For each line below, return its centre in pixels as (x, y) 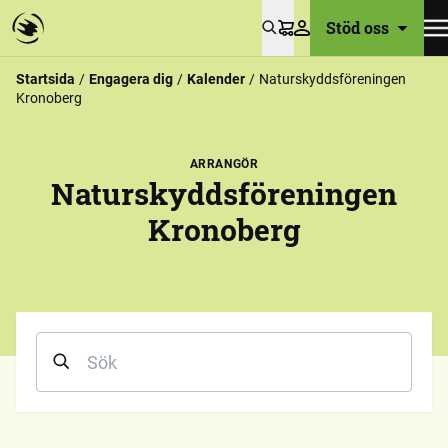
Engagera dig (131, 79)
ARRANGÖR (224, 164)
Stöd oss (357, 27)
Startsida (45, 79)
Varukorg (316, 38)
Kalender (216, 79)
